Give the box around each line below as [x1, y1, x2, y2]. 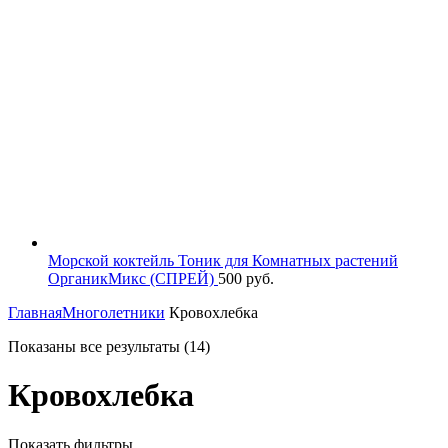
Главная [8, 303, 62, 321]
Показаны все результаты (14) [8, 337, 210, 355]
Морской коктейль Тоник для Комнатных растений [48, 251, 398, 269]
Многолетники [62, 303, 165, 321]
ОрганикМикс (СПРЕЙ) [48, 269, 218, 287]
